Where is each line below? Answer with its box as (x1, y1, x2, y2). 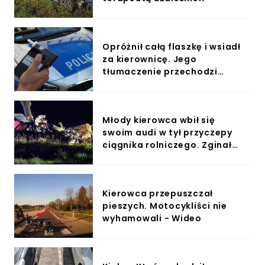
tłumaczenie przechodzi (102, 65, 218, 77)
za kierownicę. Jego (102, 53, 197, 65)
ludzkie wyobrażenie (102, 77, 199, 90)
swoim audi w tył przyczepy (102, 126, 232, 138)
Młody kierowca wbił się (102, 114, 215, 126)
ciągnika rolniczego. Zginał (102, 138, 232, 151)
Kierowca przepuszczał (102, 187, 214, 199)
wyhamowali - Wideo (102, 212, 202, 224)
